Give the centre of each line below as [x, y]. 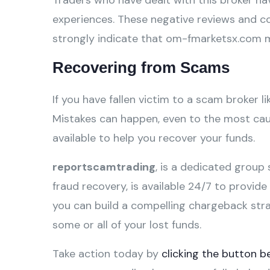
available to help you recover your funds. [154, 138]
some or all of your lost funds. [127, 225]
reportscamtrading [104, 167]
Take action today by [107, 254]
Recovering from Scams [141, 67]
